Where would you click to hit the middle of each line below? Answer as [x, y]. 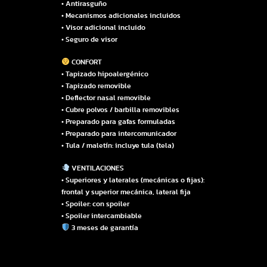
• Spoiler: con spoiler [95, 204]
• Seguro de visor [89, 39]
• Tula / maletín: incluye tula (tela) [118, 145]
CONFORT [86, 62]
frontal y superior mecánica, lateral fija [126, 192]
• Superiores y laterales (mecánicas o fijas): [133, 180]
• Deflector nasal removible [106, 97]
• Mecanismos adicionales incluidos [121, 15]
